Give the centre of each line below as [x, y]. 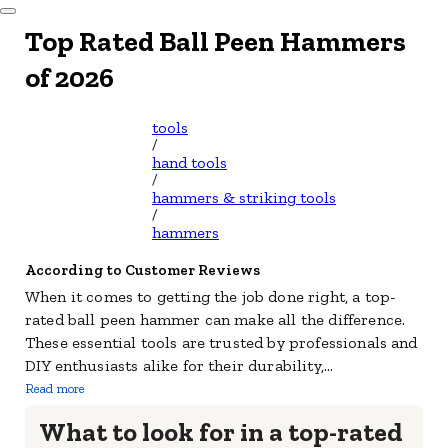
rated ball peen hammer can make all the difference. [215, 319]
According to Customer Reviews [142, 270]
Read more [55, 388]
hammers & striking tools [244, 197]
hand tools [189, 162]
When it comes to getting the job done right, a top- [211, 296]
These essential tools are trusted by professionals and [221, 342]
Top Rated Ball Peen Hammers [215, 41]
